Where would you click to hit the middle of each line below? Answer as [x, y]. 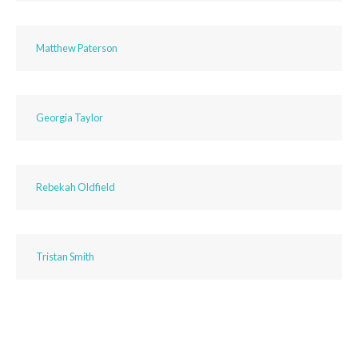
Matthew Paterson [77, 48]
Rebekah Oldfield [76, 187]
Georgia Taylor [70, 118]
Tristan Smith [65, 257]
